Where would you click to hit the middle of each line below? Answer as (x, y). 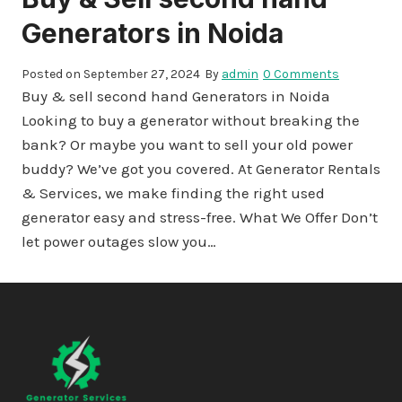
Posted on (52, 74)
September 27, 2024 (142, 74)
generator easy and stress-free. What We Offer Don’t (200, 217)
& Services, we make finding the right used (173, 192)
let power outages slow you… (119, 241)
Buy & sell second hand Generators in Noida (176, 96)
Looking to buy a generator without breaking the (191, 120)
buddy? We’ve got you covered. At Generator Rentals (201, 168)
